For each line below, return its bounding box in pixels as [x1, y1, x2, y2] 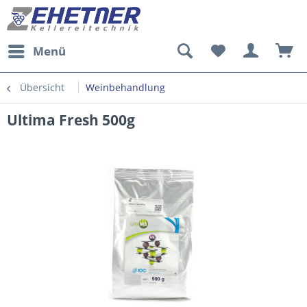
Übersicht [20, 81, 64, 94]
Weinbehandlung [86, 81, 165, 94]
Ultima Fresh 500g [7, 110, 135, 130]
